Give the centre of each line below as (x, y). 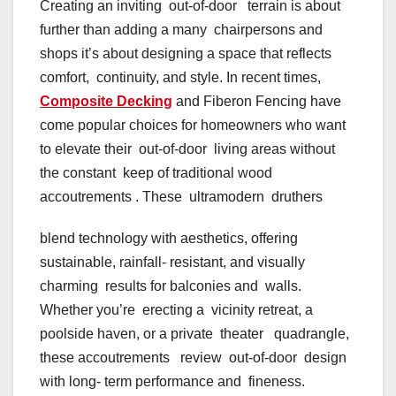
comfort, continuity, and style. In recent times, (180, 78)
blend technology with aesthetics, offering (169, 239)
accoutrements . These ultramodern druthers (181, 197)
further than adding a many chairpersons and (183, 30)
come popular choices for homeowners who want (193, 126)
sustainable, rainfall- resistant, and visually (174, 263)
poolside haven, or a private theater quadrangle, (194, 334)
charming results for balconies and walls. (171, 286)
